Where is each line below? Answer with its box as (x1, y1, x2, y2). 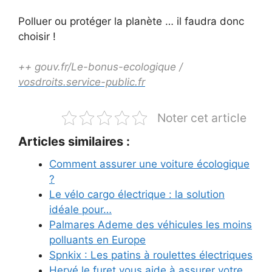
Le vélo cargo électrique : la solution (49, 188, 225, 201)
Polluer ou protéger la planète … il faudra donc (18, 15, 244, 27)
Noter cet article (157, 110, 246, 126)
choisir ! (18, 30, 56, 42)
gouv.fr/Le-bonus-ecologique (35, 61, 176, 73)
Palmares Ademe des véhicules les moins (49, 219, 252, 231)
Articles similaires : (18, 134, 130, 149)
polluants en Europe (49, 234, 146, 246)
